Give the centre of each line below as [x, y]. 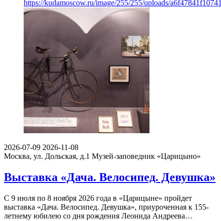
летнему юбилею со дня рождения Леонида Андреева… [98, 216]
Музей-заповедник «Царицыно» [146, 156]
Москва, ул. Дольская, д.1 [47, 156]
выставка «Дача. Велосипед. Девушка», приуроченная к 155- [106, 207]
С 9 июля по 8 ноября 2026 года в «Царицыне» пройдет [98, 198]
